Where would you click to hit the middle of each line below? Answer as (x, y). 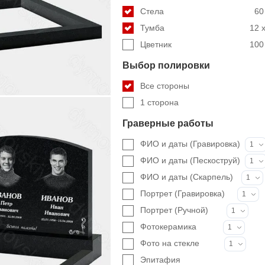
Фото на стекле (170, 243)
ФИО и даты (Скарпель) (187, 177)
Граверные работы (168, 123)
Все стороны (165, 86)
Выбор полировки (167, 65)
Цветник (156, 44)
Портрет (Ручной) (174, 210)
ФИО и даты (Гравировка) (190, 143)
